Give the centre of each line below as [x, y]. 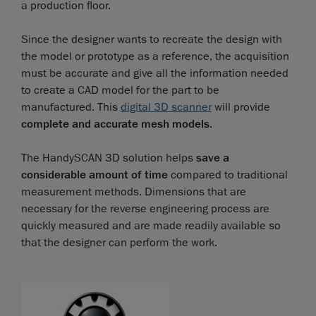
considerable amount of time [95, 175]
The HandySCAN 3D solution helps [109, 158]
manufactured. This [71, 107]
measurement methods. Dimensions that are [134, 192]
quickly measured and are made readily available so [151, 225]
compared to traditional [228, 175]
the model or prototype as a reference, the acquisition [155, 56]
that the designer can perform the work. [119, 242]
